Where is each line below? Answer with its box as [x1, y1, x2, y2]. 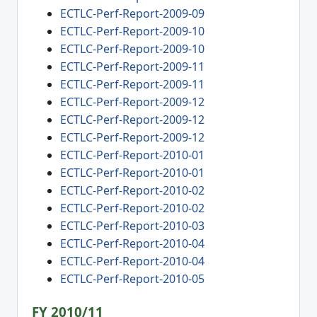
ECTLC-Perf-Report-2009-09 [60, 5, 204, 21]
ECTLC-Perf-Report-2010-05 [60, 270, 204, 287]
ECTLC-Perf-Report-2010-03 [60, 217, 204, 234]
